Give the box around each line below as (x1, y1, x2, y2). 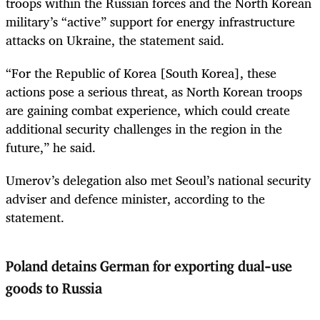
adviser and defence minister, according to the (6, 188, 265, 210)
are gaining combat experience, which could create (6, 99, 290, 121)
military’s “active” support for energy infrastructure (6, 10, 295, 32)
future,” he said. (6, 136, 96, 158)
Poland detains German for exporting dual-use (6, 260, 292, 275)
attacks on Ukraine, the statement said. (6, 29, 224, 51)
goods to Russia (6, 282, 102, 297)
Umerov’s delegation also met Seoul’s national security (6, 169, 311, 191)
